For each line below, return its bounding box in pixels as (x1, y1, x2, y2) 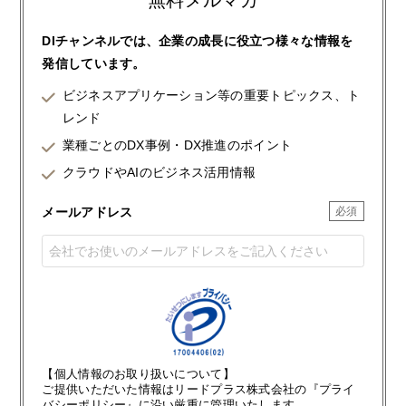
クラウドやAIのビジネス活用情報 (62, 165, 256, 180)
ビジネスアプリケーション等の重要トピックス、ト (62, 88, 361, 103)
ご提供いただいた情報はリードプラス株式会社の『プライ (42, 383, 355, 397)
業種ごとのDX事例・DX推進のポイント (62, 138, 293, 153)
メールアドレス (42, 205, 133, 220)
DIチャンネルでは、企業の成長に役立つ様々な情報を (42, 34, 353, 49)
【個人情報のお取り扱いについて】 (42, 368, 235, 382)
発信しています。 (42, 56, 146, 72)
